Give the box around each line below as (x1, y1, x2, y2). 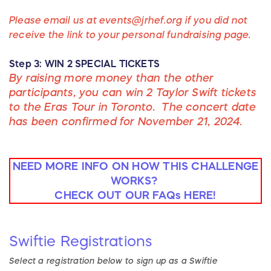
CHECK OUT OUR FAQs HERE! (54, 190, 217, 201)
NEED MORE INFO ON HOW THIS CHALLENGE (12, 161, 259, 172)
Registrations (56, 234, 152, 249)
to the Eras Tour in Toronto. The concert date (9, 102, 256, 113)
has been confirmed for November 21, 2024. (9, 116, 243, 128)
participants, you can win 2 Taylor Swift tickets (9, 87, 257, 99)
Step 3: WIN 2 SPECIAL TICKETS (9, 59, 160, 69)
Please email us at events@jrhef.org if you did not (9, 15, 248, 25)
